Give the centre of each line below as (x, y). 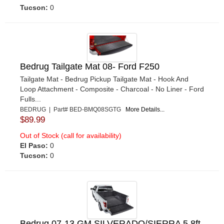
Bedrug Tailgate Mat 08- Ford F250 (90, 66)
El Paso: (34, 145)
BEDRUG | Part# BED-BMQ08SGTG (73, 109)
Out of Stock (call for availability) (71, 135)
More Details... (145, 109)
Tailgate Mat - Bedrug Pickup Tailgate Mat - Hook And (104, 79)
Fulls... (30, 99)
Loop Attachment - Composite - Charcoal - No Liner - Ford (112, 89)
